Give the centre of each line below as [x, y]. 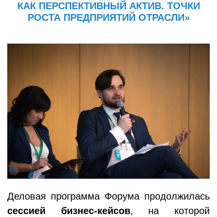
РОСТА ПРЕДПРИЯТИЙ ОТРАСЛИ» [108, 17]
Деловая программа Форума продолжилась [108, 196]
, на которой [170, 210]
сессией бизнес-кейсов [69, 210]
